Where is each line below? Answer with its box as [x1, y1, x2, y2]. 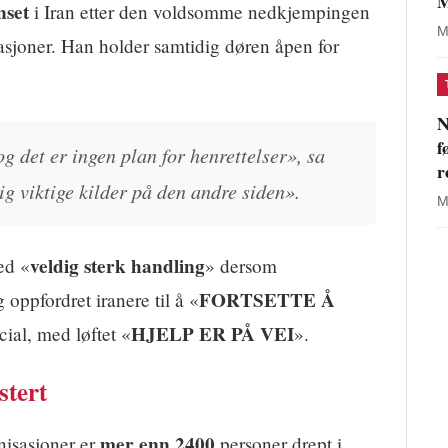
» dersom [205, 253, 277, 279]
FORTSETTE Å [199, 286, 335, 315]
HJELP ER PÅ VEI [131, 320, 294, 349]
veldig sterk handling [30, 252, 205, 281]
